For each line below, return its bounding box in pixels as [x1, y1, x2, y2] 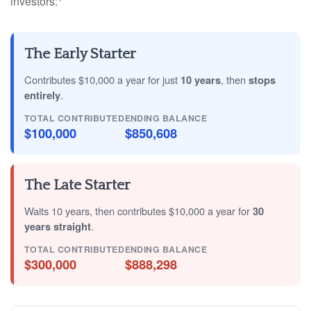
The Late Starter [24, 177, 131, 194]
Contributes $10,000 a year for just [24, 72, 180, 87]
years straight [24, 219, 91, 234]
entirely [24, 87, 60, 103]
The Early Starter [24, 46, 136, 62]
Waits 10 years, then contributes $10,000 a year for [24, 203, 253, 218]
